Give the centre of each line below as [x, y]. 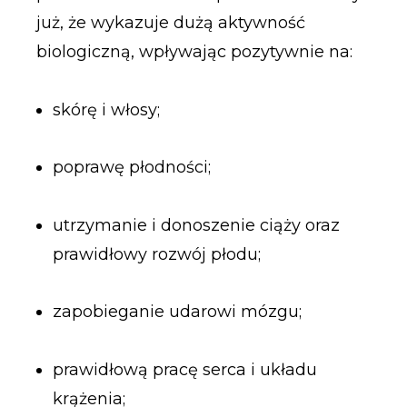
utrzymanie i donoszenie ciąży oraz [196, 225]
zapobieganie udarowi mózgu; [177, 312]
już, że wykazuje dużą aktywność [170, 23]
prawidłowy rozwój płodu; [156, 254]
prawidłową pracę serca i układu [184, 369]
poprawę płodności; [131, 168]
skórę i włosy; [106, 109]
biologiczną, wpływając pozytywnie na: [194, 52]
